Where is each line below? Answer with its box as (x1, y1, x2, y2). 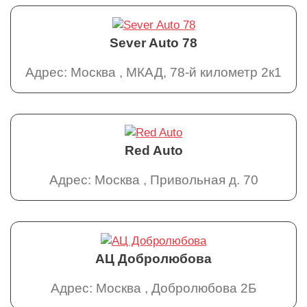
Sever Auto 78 (110, 35, 197, 50)
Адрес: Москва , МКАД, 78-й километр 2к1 (25, 64, 282, 79)
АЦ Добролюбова (95, 251, 212, 266)
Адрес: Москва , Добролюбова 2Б (51, 280, 256, 295)
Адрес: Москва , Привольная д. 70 (49, 173, 258, 188)
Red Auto (124, 143, 183, 158)
